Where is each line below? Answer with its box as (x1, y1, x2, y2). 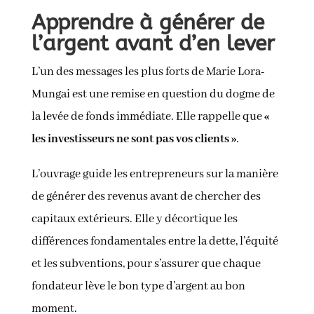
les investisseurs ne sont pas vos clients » (31, 132, 236, 147)
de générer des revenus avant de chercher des (31, 189, 261, 205)
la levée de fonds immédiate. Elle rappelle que (31, 109, 264, 125)
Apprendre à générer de (31, 10, 264, 36)
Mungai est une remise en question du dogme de (31, 87, 275, 102)
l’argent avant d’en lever (31, 31, 275, 57)
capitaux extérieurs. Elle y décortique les (31, 212, 238, 227)
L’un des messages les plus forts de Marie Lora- (31, 64, 265, 80)
